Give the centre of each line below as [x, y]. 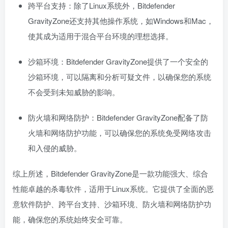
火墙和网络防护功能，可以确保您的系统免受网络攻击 [120, 133]
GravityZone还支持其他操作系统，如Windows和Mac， [121, 21]
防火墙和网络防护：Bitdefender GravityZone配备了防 [118, 117]
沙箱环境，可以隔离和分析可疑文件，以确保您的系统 [120, 77]
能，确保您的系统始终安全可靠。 [70, 219]
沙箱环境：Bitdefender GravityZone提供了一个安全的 [118, 61]
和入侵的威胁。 [55, 148]
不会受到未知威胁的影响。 [74, 92]
